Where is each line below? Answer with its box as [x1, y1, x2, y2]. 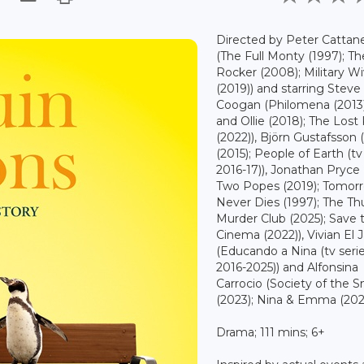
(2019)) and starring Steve [216, 80, 362, 96]
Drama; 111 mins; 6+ [216, 324, 326, 340]
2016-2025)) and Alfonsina [216, 259, 359, 275]
